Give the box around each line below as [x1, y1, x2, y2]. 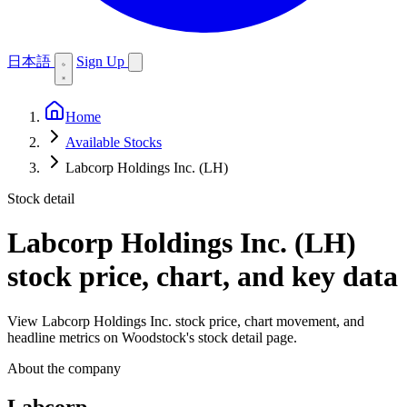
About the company [7, 360, 121, 376]
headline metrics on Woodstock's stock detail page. [7, 329, 297, 345]
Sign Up [76, 54, 128, 69]
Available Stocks [65, 134, 162, 150]
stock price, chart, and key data [7, 260, 398, 293]
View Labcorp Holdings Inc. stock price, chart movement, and [7, 313, 364, 329]
